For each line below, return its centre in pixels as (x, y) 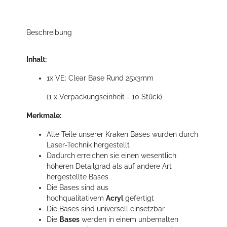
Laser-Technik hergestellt (88, 145)
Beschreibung (49, 33)
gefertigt (140, 198)
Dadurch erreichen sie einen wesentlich (111, 156)
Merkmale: (44, 116)
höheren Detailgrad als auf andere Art (109, 166)
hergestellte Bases (78, 177)
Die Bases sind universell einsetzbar (106, 209)
